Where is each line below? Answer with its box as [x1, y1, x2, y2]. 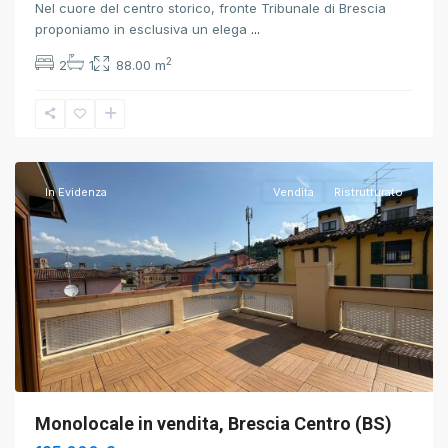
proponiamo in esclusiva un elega [35, 21, 251, 37]
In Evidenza [45, 185, 107, 199]
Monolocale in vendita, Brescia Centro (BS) [35, 413, 392, 434]
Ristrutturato [334, 185, 403, 199]
